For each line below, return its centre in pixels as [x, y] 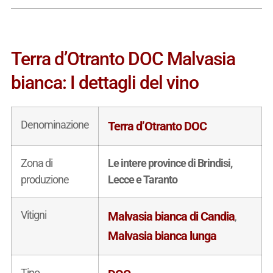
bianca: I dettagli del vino [105, 82]
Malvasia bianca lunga [162, 236]
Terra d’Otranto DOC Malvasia [123, 58]
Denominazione [55, 124]
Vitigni [33, 214]
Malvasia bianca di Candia [171, 216]
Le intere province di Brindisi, [170, 163]
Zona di [36, 163]
